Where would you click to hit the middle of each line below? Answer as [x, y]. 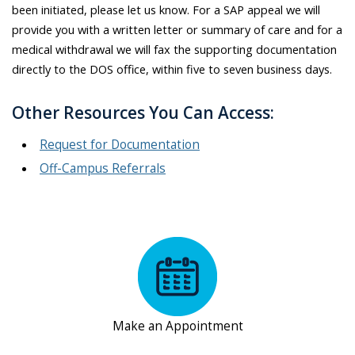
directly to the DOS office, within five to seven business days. [172, 69]
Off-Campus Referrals [103, 169]
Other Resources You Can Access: [143, 112]
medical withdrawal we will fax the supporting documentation [174, 49]
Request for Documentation [120, 145]
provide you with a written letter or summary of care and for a [177, 29]
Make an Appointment [177, 326]
